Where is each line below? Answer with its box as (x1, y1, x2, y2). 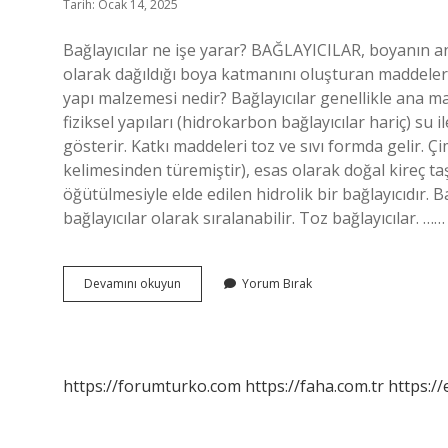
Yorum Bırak (242, 275, 312, 292)
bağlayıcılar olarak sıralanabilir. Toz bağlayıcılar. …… (63, 207, 445, 229)
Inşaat (180, 310, 214, 327)
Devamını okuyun (84, 275, 181, 292)
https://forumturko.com (63, 375, 241, 397)
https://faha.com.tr (245, 375, 384, 397)
